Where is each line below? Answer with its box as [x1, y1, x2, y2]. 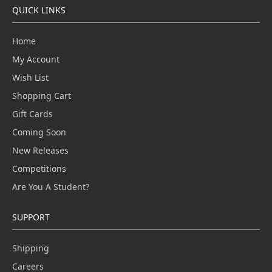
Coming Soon [12, 126, 66, 138]
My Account [12, 53, 59, 66]
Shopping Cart [12, 90, 71, 102]
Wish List [12, 72, 49, 84]
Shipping [12, 242, 49, 254]
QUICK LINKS [12, 4, 66, 16]
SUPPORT [12, 211, 50, 223]
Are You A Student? [12, 181, 89, 193]
